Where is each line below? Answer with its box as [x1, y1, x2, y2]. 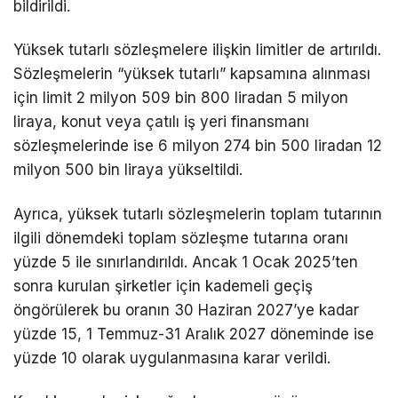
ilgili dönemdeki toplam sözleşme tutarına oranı [13, 228, 348, 247]
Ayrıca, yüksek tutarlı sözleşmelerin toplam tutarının [13, 204, 382, 223]
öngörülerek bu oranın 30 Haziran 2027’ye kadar [13, 300, 359, 319]
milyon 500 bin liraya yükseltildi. [13, 161, 243, 179]
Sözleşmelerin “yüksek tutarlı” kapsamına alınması [13, 65, 370, 84]
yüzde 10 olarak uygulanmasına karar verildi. [13, 348, 330, 367]
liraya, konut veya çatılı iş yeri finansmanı [13, 113, 309, 131]
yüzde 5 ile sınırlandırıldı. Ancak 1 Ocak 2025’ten [13, 252, 358, 271]
